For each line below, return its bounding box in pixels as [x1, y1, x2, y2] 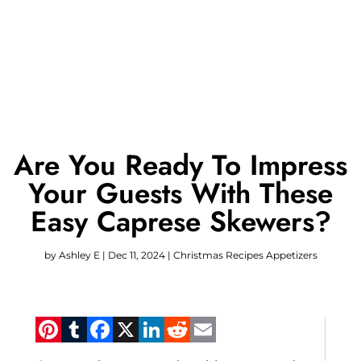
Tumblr [87, 313, 182, 345]
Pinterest [61, 313, 179, 345]
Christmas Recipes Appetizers [172, 248, 317, 261]
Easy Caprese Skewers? [30, 201, 331, 242]
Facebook [113, 313, 239, 345]
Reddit [190, 313, 277, 345]
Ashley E [58, 248, 100, 261]
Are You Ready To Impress [14, 144, 347, 185]
